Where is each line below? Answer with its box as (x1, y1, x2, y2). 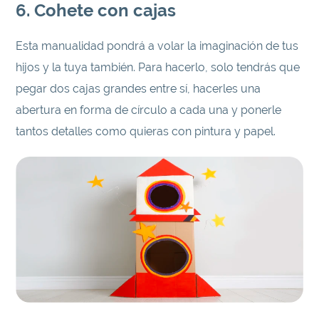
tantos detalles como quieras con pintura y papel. (16, 124, 276, 138)
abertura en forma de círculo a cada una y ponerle (16, 103, 282, 117)
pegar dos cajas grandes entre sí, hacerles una (16, 81, 261, 95)
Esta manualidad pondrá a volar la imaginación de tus (16, 38, 299, 53)
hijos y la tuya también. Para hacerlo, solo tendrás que (16, 60, 300, 74)
